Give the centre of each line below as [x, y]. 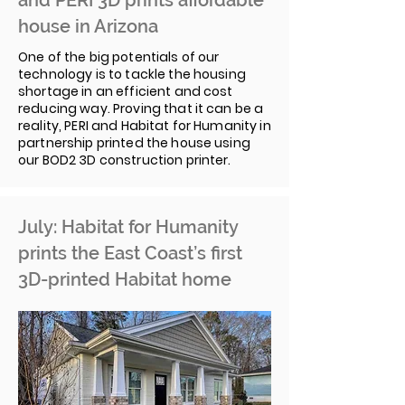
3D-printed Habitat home [125, 279]
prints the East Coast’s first [130, 253]
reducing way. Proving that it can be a [141, 108]
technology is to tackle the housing [132, 74]
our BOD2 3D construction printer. [125, 160]
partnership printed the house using [134, 143]
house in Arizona [88, 26]
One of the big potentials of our [119, 57]
